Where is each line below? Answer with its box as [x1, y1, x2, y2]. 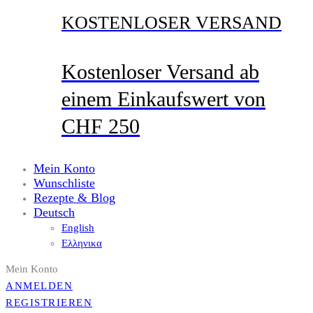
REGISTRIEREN [6, 297, 92, 309]
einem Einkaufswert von [61, 87, 265, 111]
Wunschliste [34, 176, 95, 191]
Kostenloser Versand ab [61, 60, 259, 84]
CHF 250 [61, 115, 140, 138]
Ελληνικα [61, 238, 102, 249]
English [61, 222, 94, 234]
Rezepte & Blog [34, 191, 115, 205]
